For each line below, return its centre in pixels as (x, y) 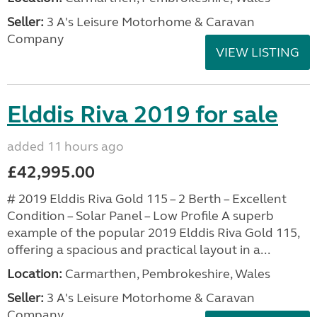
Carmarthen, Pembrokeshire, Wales (166, 274)
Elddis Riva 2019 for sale (143, 115)
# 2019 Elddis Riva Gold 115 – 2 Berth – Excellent (147, 199)
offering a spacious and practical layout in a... (139, 250)
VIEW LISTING (258, 52)
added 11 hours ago (65, 146)
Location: (35, 274)
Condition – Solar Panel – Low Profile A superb (140, 216)
